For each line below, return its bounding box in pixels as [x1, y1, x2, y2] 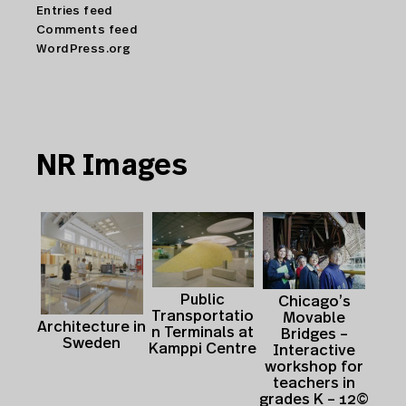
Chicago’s [277, 293, 351, 309]
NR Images [36, 151, 188, 181]
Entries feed [36, 5, 113, 18]
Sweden [63, 335, 121, 352]
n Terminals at [151, 324, 255, 340]
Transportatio [151, 307, 255, 324]
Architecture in [37, 319, 147, 335]
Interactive [273, 342, 356, 358]
